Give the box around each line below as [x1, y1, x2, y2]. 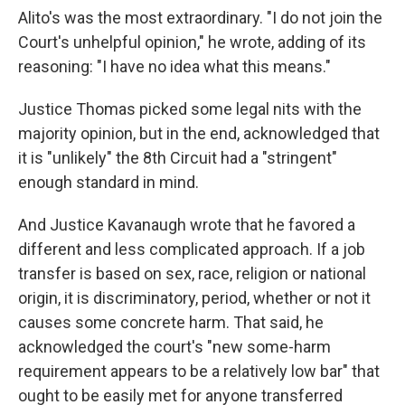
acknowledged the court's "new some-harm [18, 337, 331, 357]
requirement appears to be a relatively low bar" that [18, 362, 380, 381]
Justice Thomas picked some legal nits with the [18, 99, 362, 119]
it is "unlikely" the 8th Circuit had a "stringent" [18, 148, 337, 168]
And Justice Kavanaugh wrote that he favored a [18, 215, 355, 235]
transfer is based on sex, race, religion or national [18, 264, 366, 284]
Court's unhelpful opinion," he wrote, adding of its [18, 33, 366, 52]
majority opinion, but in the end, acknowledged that [18, 124, 380, 144]
